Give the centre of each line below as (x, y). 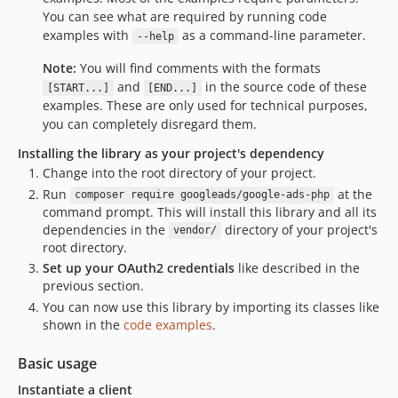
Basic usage (57, 363)
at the (353, 194)
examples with (88, 35)
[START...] (78, 88)
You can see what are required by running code (185, 16)
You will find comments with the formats (199, 68)
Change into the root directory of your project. (179, 173)
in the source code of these (284, 87)
